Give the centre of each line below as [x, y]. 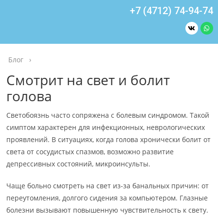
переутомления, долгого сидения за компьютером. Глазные [107, 198]
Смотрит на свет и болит [88, 80]
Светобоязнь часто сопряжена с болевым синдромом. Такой [108, 115]
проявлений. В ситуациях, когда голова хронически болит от [109, 139]
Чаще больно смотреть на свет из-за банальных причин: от [108, 186]
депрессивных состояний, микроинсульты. [79, 164]
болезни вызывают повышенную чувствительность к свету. [108, 210]
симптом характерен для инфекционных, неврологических [106, 127]
